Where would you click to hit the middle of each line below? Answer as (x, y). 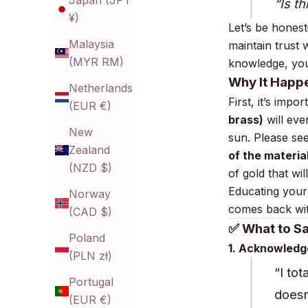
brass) (246, 119)
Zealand (89, 150)
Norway (90, 194)
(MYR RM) (96, 62)
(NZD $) (90, 168)
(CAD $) (90, 212)
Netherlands (101, 88)
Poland (87, 238)
